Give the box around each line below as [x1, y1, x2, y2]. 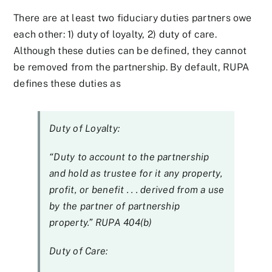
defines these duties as [13, 78, 121, 90]
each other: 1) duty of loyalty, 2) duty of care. [13, 29, 217, 41]
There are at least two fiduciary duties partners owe [13, 12, 252, 24]
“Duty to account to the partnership [49, 151, 209, 163]
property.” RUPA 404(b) [49, 217, 152, 229]
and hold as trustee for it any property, [49, 168, 223, 180]
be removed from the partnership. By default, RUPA [13, 61, 250, 73]
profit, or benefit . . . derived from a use [49, 184, 225, 196]
